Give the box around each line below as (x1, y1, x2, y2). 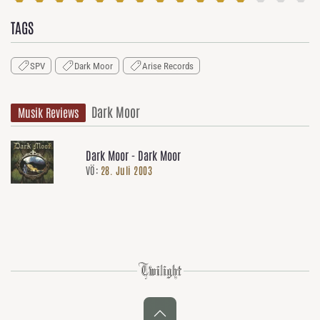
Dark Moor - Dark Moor (85, 148, 181, 163)
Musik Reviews (18, 105, 79, 120)
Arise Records (142, 60, 194, 71)
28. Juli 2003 (98, 164, 152, 177)
